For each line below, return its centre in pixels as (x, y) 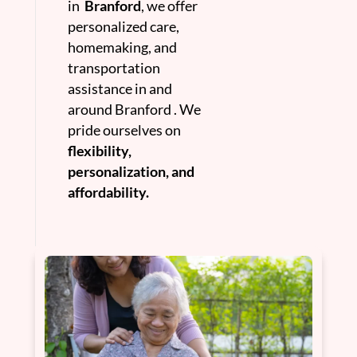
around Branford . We (134, 110)
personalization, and (131, 172)
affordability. (108, 192)
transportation (114, 68)
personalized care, (124, 27)
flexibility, (100, 151)
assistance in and (120, 89)
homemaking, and (122, 47)
